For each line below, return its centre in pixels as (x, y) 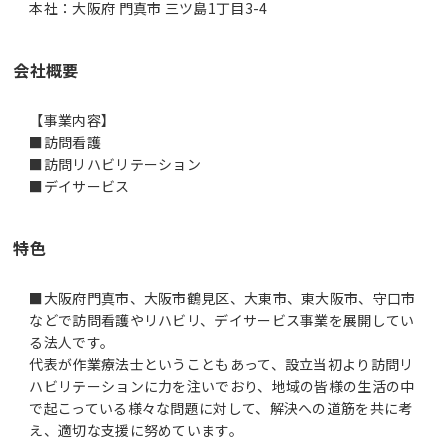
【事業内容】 (72, 119)
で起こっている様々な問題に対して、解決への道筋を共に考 (221, 407)
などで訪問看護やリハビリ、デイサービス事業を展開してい (222, 319)
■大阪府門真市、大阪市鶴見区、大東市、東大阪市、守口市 (222, 297)
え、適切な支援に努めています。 (136, 429)
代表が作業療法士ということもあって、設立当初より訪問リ (221, 363)
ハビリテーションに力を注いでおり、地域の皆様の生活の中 (222, 385)
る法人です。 (72, 341)
